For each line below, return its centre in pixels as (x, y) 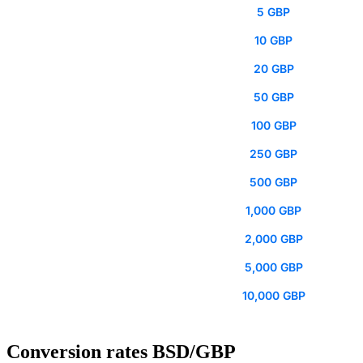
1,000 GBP (273, 211)
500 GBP (273, 182)
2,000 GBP (273, 239)
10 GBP (273, 41)
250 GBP (273, 154)
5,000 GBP (273, 267)
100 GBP (273, 126)
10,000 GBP (273, 296)
